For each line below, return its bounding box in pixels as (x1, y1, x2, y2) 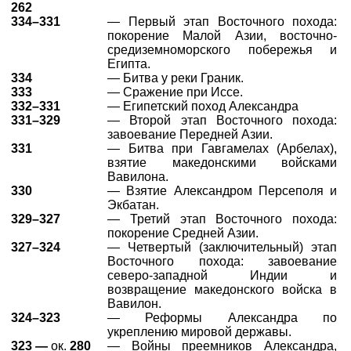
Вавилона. (107, 170, 168, 183)
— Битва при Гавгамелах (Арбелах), (107, 142, 337, 155)
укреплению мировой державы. (107, 325, 291, 338)
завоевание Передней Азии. (107, 128, 273, 141)
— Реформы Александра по (107, 311, 337, 324)
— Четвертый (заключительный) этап (107, 241, 337, 254)
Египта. (107, 57, 150, 71)
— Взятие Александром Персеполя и (107, 184, 337, 197)
